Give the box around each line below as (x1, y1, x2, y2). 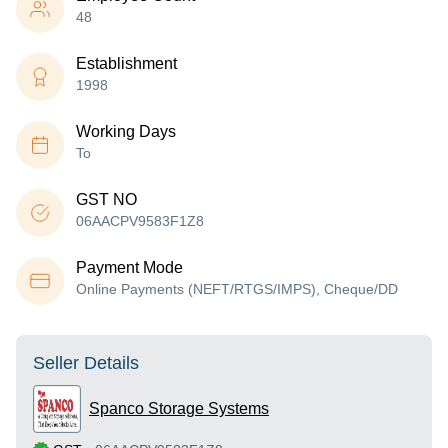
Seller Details (33, 353, 139, 373)
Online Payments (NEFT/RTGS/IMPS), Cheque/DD (76, 281, 398, 297)
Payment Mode (76, 259, 183, 276)
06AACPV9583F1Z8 (76, 213, 204, 229)
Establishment (76, 55, 177, 72)
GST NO (76, 191, 137, 208)
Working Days (76, 123, 176, 140)
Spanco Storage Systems (89, 400, 269, 417)
